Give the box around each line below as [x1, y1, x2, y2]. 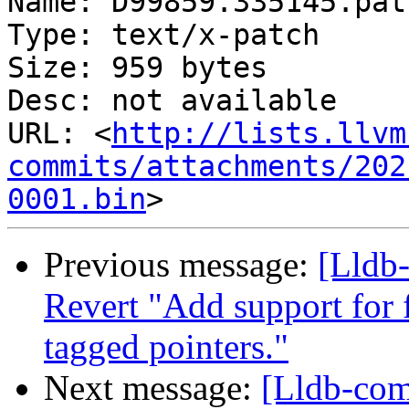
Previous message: [44, 245, 318, 285]
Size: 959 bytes [7, 51, 267, 85]
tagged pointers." [44, 327, 288, 367]
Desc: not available [7, 84, 337, 118]
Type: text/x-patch [7, 18, 320, 52]
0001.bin [7, 183, 146, 216]
